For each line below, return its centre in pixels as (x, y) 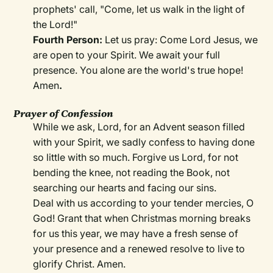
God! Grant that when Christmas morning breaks (142, 218)
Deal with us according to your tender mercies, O (144, 203)
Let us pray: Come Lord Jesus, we (182, 40)
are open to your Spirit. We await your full (127, 55)
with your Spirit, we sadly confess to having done (144, 142)
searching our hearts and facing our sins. (125, 188)
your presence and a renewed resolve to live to (139, 249)
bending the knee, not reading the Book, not (132, 173)
